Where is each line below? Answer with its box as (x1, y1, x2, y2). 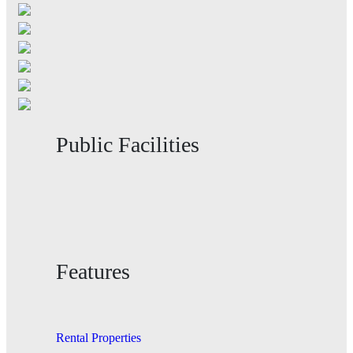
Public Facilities (56, 132, 199, 157)
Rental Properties (56, 330, 141, 344)
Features (56, 258, 130, 284)
